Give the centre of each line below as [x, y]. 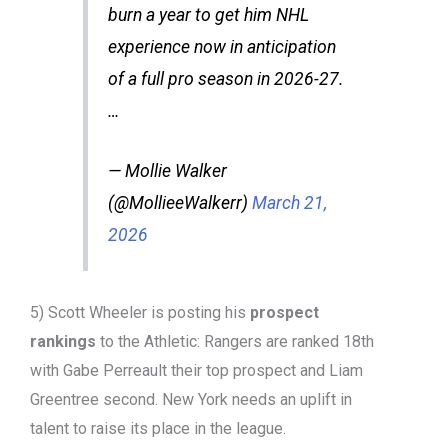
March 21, [289, 203]
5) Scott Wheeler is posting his [140, 312]
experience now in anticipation [221, 47]
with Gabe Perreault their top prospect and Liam [196, 370]
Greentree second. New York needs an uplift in [191, 399]
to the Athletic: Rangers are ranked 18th [235, 341]
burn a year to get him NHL [208, 15]
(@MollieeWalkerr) [179, 203]
